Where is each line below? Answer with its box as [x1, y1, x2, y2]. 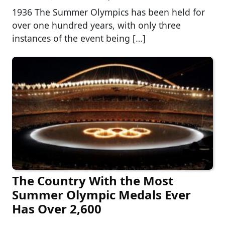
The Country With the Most [12, 172, 173, 189]
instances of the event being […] [12, 32, 146, 44]
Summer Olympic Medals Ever [12, 186, 191, 203]
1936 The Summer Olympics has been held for [12, 6, 205, 18]
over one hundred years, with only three [12, 19, 181, 31]
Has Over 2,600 [12, 200, 101, 217]
